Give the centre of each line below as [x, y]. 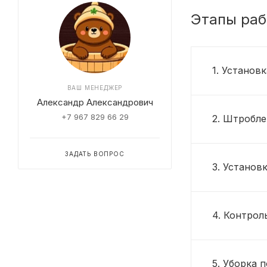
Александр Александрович [95, 102]
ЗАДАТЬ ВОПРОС [95, 154]
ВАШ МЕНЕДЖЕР [95, 88]
